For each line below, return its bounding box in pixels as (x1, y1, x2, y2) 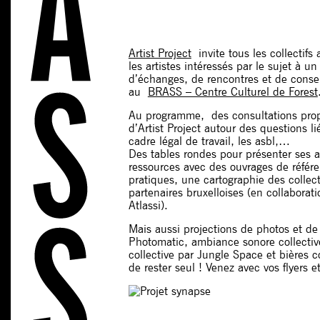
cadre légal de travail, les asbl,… (128, 134, 290, 148)
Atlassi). (128, 198, 168, 212)
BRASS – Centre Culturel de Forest (147, 84, 318, 99)
